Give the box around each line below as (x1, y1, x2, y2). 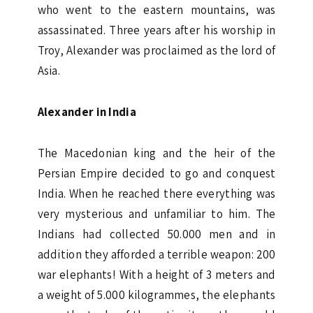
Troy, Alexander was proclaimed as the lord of (37, 42, 276, 58)
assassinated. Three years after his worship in (37, 22, 276, 38)
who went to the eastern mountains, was (37, 1, 276, 17)
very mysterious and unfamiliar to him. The (37, 205, 276, 221)
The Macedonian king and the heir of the (37, 145, 276, 161)
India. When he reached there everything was (37, 185, 276, 201)
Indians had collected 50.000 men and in (37, 226, 276, 242)
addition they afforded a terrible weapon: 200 (37, 246, 276, 262)
